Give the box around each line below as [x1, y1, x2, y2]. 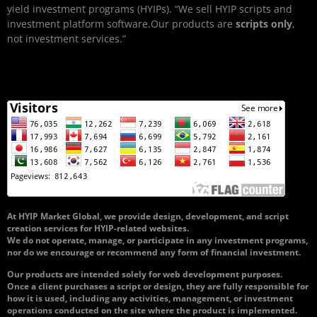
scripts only [236, 16, 292, 30]
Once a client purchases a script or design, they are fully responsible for [7, 280, 309, 292]
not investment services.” [7, 31, 126, 45]
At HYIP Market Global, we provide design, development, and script [7, 210, 289, 221]
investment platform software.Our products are [7, 16, 236, 30]
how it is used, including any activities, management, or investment [7, 292, 293, 304]
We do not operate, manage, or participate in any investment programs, [7, 234, 308, 246]
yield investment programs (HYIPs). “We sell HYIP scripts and [7, 1, 292, 16]
